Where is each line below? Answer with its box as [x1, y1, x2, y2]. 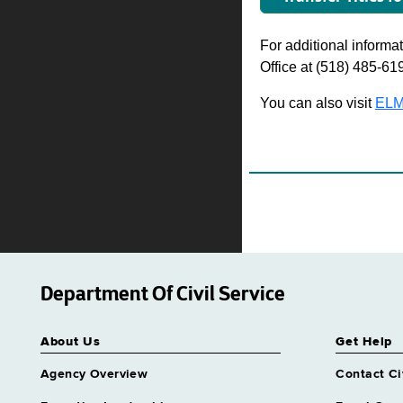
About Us [40, 336, 101, 348]
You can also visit [259, 95, 375, 111]
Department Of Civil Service [40, 281, 285, 306]
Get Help [336, 336, 393, 348]
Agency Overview [40, 368, 148, 381]
